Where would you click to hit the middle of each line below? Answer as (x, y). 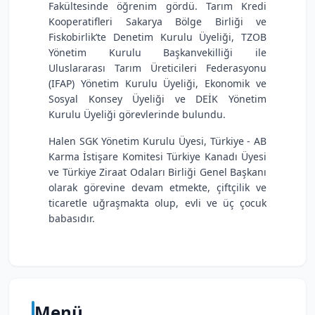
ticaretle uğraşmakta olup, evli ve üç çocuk (157, 203)
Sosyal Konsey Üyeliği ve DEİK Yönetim (157, 99)
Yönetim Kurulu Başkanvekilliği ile (157, 52)
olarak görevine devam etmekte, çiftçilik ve (157, 187)
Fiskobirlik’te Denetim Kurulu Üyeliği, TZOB (157, 37)
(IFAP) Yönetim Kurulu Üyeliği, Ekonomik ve (157, 83)
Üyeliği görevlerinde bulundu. (155, 114)
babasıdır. (72, 218)
